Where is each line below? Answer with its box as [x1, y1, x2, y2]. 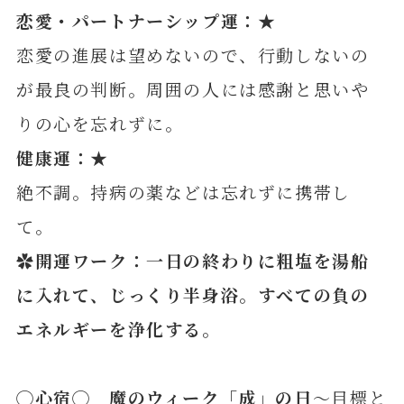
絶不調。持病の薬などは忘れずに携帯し [15, 179, 351, 205]
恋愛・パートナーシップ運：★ [15, 8, 277, 33]
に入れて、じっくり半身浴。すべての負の [15, 282, 370, 308]
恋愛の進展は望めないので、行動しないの [15, 42, 370, 68]
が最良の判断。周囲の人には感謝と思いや [15, 77, 370, 102]
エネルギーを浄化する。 [15, 317, 221, 342]
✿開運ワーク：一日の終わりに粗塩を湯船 [15, 248, 370, 273]
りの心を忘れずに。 [15, 111, 184, 136]
